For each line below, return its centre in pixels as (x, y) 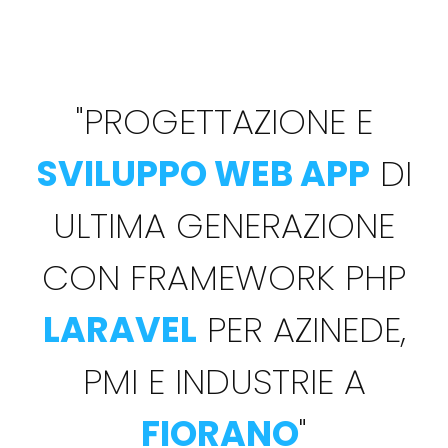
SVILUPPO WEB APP (203, 174)
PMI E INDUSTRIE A (224, 382)
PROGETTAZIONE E (228, 122)
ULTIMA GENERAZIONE (224, 226)
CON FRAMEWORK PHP (224, 278)
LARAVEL (119, 330)
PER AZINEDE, (301, 330)
